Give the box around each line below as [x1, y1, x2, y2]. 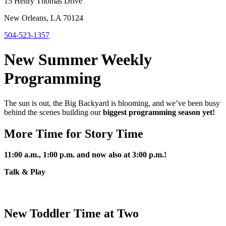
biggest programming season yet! [103, 107, 215, 117]
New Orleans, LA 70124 [4, 13, 83, 22]
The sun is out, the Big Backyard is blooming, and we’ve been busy [4, 98, 220, 107]
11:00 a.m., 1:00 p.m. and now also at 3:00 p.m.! [4, 150, 166, 159]
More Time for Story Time [4, 127, 146, 140]
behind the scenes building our [4, 107, 103, 117]
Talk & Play [4, 167, 45, 177]
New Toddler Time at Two [4, 206, 139, 220]
